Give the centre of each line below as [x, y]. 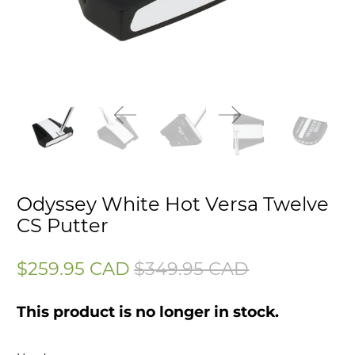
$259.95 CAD [74, 268]
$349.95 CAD [192, 268]
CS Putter [63, 225]
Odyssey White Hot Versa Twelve [173, 204]
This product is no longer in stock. [148, 311]
